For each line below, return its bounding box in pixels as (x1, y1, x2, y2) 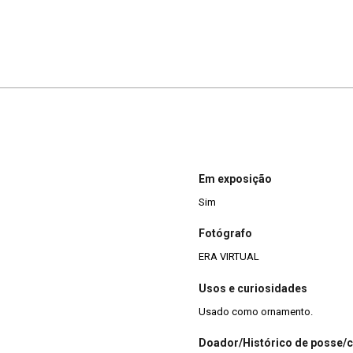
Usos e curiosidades (199, 281, 307, 295)
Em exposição (199, 173, 272, 186)
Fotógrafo (199, 227, 252, 240)
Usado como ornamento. (199, 305, 313, 318)
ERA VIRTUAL (199, 251, 259, 263)
